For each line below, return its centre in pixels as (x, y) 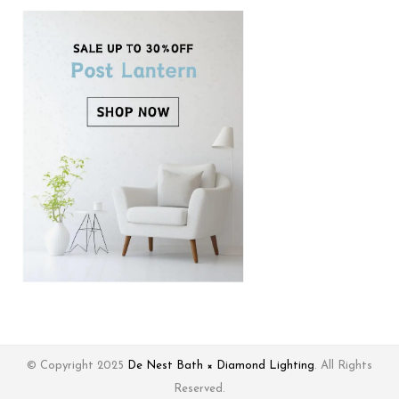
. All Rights (343, 366)
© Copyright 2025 (77, 366)
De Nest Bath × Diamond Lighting (221, 366)
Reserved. (199, 389)
